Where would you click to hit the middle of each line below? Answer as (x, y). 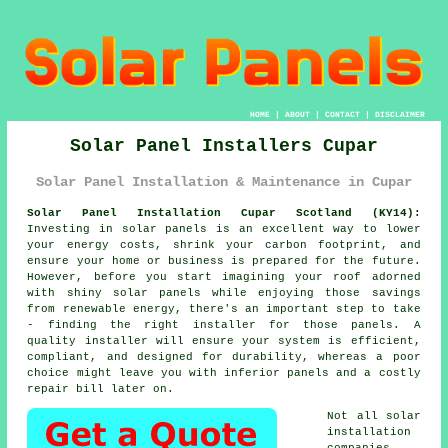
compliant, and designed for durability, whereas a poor (224, 356)
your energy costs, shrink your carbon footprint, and (224, 244)
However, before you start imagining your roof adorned (224, 276)
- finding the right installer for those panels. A (224, 324)
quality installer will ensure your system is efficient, (224, 340)
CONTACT (342, 115)
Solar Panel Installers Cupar (224, 146)
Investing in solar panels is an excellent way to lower (224, 228)
